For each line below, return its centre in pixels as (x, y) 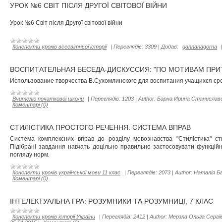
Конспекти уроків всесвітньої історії (59, 47)
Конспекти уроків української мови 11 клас (66, 172)
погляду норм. (30, 155)
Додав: (170, 47)
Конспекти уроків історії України (54, 217)
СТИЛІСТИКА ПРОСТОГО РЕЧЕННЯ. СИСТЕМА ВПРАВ (100, 127)
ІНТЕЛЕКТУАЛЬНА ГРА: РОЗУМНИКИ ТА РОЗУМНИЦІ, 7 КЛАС (111, 201)
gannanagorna (200, 47)
